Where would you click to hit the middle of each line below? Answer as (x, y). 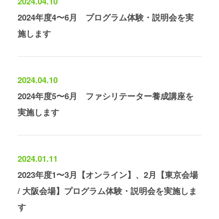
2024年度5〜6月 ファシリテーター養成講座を (105, 96)
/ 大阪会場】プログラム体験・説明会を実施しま (107, 191)
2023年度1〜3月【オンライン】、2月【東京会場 (108, 175)
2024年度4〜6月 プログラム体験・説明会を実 (105, 17)
